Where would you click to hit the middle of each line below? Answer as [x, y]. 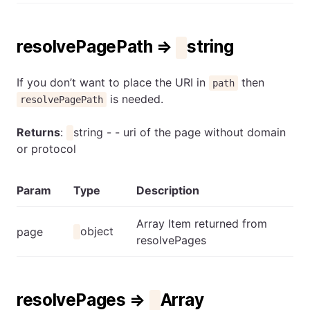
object [97, 231]
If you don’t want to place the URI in [113, 82]
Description [168, 190]
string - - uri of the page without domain [180, 132]
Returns [38, 132]
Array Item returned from [202, 223]
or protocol [46, 148]
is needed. [135, 99]
